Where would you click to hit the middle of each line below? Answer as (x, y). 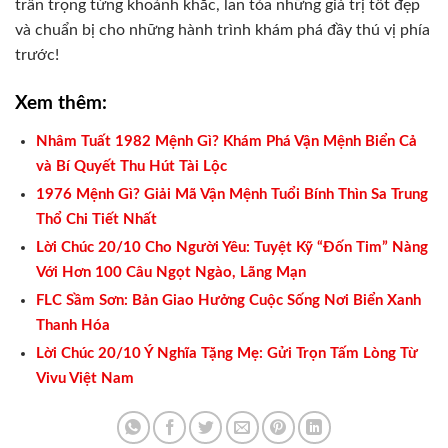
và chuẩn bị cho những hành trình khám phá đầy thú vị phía (222, 29)
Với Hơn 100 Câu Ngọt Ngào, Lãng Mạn (170, 272)
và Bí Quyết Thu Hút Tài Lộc (131, 166)
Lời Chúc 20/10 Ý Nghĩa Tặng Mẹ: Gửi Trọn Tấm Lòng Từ (226, 353)
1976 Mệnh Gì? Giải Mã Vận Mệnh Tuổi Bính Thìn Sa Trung (231, 194)
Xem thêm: (61, 103)
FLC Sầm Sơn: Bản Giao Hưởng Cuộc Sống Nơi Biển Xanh (228, 300)
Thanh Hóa (72, 325)
